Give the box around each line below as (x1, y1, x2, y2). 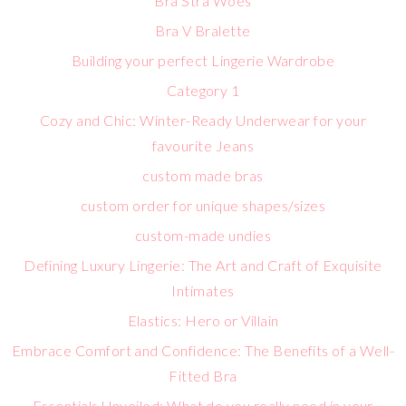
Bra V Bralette (155, 22, 251, 39)
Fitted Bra (169, 367, 237, 384)
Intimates (171, 282, 235, 299)
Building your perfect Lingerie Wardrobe (71, 52, 335, 69)
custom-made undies (134, 227, 272, 244)
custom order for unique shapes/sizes (80, 197, 326, 214)
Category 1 (166, 82, 240, 99)
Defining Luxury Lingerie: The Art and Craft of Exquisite (24, 256, 382, 274)
